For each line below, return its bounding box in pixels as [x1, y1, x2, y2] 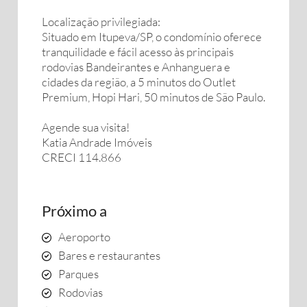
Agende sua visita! [42, 120, 130, 134]
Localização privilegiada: [42, 14, 160, 29]
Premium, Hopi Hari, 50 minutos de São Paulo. [42, 90, 265, 104]
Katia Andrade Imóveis [42, 135, 152, 149]
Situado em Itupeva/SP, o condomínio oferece [42, 29, 262, 44]
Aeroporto [58, 230, 110, 244]
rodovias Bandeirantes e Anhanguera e [42, 60, 230, 74]
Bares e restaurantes [58, 248, 160, 262]
